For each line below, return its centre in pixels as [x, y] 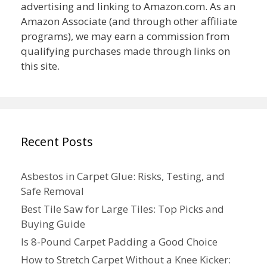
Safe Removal [52, 191]
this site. [40, 66]
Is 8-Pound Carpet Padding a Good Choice [119, 241]
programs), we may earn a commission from [125, 36]
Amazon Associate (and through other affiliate [129, 21]
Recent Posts [57, 141]
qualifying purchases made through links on [125, 51]
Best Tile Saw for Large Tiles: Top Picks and [122, 209]
